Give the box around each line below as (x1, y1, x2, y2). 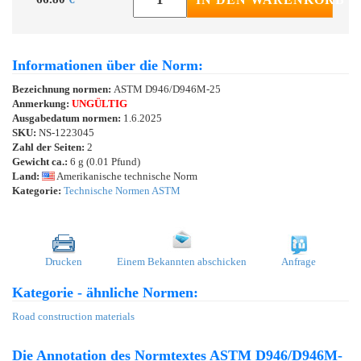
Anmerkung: (12, 97, 72, 110)
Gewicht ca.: (12, 155, 68, 168)
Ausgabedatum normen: (12, 111, 123, 124)
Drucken (45, 255, 82, 268)
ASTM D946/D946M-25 (114, 82, 221, 95)
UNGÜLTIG (72, 97, 127, 110)
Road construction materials (12, 309, 135, 322)
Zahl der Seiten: (12, 140, 85, 153)
